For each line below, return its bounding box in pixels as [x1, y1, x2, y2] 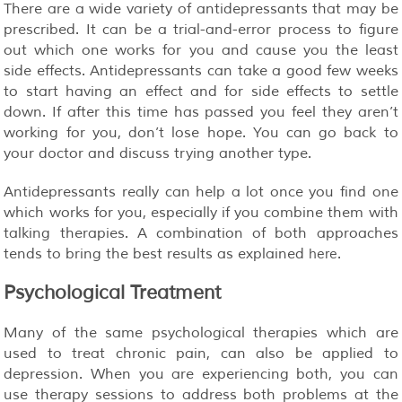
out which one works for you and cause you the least [4, 40, 398, 59]
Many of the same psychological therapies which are [4, 323, 398, 342]
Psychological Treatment [4, 280, 222, 305]
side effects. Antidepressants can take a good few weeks [4, 61, 398, 80]
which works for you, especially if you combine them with [4, 203, 398, 222]
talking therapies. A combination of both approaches [4, 223, 398, 242]
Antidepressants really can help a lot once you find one [4, 182, 398, 201]
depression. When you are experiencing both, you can [4, 364, 398, 383]
